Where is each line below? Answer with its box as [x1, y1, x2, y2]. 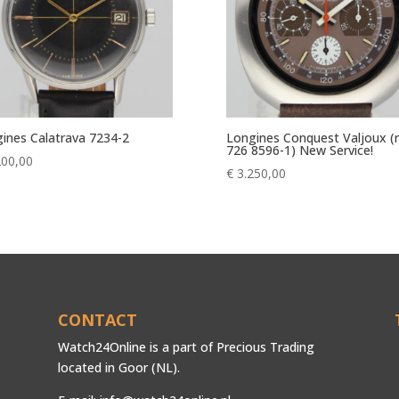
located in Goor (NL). [57, 358, 180, 376]
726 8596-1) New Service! [225, 142, 373, 159]
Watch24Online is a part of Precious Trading [57, 338, 314, 355]
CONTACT [57, 308, 137, 330]
